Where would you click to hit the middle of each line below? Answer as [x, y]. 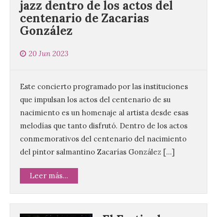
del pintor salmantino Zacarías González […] [97, 152]
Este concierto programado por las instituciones [104, 87]
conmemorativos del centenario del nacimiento [103, 139]
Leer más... [49, 176]
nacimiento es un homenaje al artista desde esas [104, 113]
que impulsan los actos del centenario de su [95, 100]
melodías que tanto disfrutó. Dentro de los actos [104, 126]
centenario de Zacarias [85, 18]
